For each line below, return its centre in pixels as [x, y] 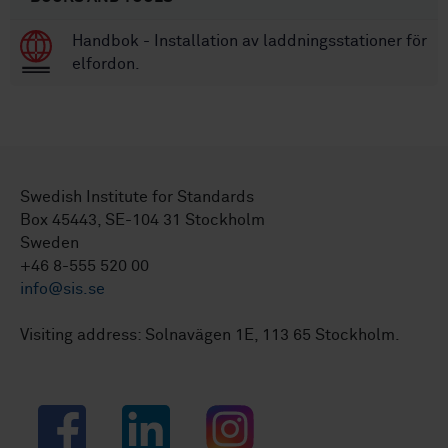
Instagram [242, 415]
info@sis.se [62, 289]
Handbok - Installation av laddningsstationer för [249, 41]
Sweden [49, 243]
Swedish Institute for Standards [137, 197]
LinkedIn [153, 415]
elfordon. [106, 64]
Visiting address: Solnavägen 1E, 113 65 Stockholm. [210, 335]
